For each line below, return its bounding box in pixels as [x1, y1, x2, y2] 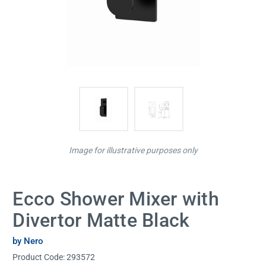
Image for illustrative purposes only [68, 145, 198, 156]
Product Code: [12, 252, 67, 262]
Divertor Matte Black [12, 209, 190, 232]
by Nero [12, 235, 44, 246]
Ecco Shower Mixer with [12, 188, 219, 211]
